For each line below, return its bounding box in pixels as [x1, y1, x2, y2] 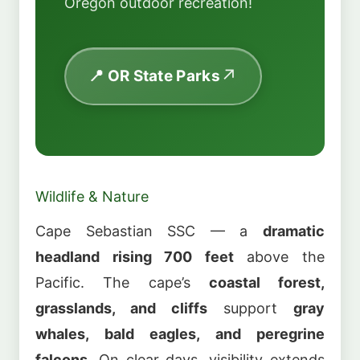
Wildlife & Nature [35, 187, 149, 205]
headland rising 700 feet [35, 248, 234, 266]
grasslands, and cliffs [35, 300, 207, 317]
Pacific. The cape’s [35, 274, 209, 292]
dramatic [263, 223, 325, 240]
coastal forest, [208, 274, 325, 292]
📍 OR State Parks [88, 66, 220, 85]
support [207, 300, 293, 317]
